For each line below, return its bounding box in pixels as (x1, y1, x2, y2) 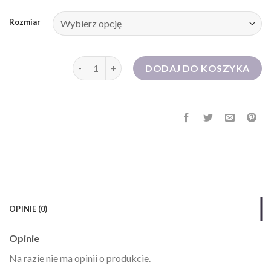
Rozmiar (9, 16, 41, 27)
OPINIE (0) (9, 203, 48, 214)
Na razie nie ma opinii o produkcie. (9, 252, 151, 264)
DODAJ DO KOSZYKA (145, 62, 250, 74)
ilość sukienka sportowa (72, 57, 170, 68)
